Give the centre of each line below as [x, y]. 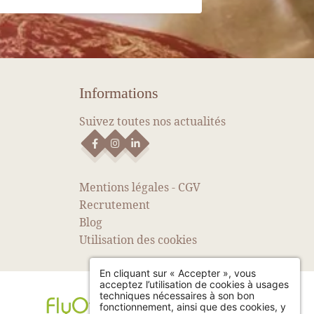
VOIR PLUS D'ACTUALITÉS [139, 27]
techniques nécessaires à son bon [177, 295]
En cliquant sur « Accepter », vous [178, 273]
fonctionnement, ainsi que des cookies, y [193, 306]
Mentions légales [124, 187]
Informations [119, 93]
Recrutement [115, 204]
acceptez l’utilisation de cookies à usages [194, 284]
